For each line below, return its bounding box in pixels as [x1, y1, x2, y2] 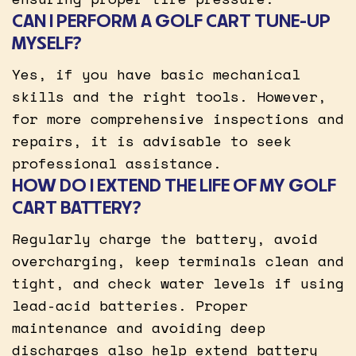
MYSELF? [12, 30, 82, 54]
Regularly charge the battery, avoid [12, 227, 318, 249]
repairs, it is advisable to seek [12, 130, 292, 151]
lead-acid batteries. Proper [12, 294, 248, 315]
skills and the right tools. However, [12, 85, 327, 106]
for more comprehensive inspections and [12, 107, 344, 129]
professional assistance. [12, 152, 222, 173]
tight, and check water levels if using [12, 272, 344, 293]
